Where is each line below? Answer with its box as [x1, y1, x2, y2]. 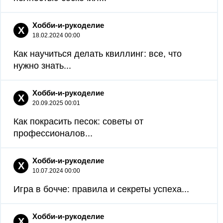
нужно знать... [13, 61, 71, 71]
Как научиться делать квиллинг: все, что [13, 49, 182, 59]
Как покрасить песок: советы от [13, 116, 143, 126]
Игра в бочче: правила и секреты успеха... [13, 184, 189, 194]
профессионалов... [13, 128, 93, 138]
